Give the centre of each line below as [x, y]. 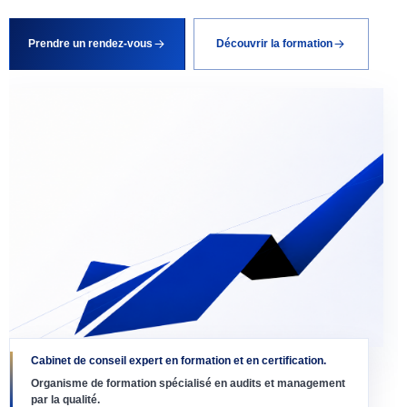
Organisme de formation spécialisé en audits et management [188, 383]
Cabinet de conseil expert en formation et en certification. [179, 361]
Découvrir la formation [274, 44]
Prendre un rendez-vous [90, 44]
